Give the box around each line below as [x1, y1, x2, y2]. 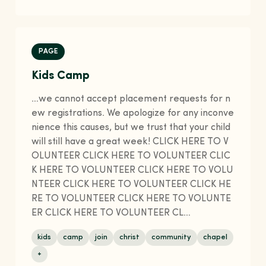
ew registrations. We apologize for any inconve [31, 109, 235, 119]
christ [119, 233, 140, 242]
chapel [203, 233, 228, 242]
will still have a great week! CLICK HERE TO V [31, 137, 229, 147]
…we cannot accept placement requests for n [31, 94, 231, 104]
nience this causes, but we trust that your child [31, 123, 231, 133]
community [151, 233, 192, 242]
